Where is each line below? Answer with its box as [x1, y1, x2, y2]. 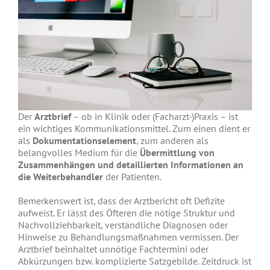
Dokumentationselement [33, 134, 136, 146]
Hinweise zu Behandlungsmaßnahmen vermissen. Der [18, 230, 239, 243]
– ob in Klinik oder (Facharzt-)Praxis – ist [71, 110, 238, 122]
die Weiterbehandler [18, 170, 103, 183]
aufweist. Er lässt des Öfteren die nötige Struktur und [18, 206, 235, 219]
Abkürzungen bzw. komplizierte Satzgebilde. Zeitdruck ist [18, 254, 251, 267]
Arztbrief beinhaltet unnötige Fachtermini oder [18, 242, 209, 255]
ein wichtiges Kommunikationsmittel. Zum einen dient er [18, 122, 250, 134]
